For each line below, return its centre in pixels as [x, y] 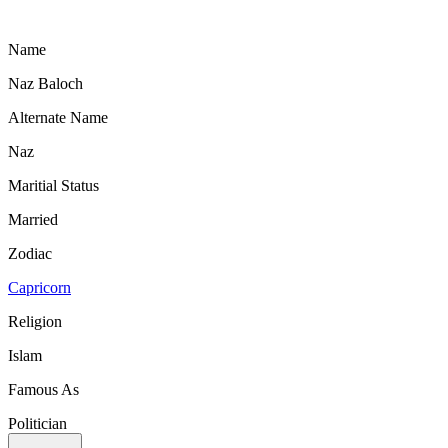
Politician [37, 424]
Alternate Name [58, 118]
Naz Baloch [45, 84]
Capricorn [39, 288]
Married [33, 220]
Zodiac [30, 254]
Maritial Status [53, 186]
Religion [35, 322]
